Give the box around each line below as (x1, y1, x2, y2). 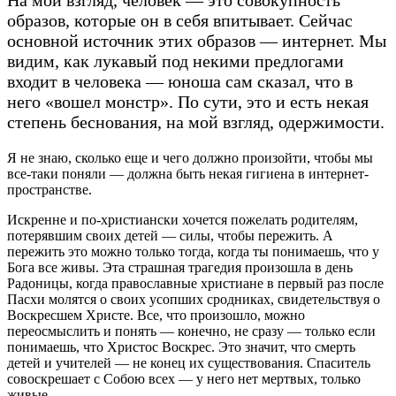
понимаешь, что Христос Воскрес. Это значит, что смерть (7, 339, 355, 354)
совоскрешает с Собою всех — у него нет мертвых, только (7, 370, 361, 386)
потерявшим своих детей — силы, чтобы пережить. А (7, 227, 333, 243)
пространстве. (7, 181, 95, 197)
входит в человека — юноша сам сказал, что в (7, 71, 353, 91)
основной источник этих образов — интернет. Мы (7, 30, 386, 50)
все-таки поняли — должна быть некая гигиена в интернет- (7, 165, 369, 181)
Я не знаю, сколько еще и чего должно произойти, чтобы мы (7, 149, 373, 165)
